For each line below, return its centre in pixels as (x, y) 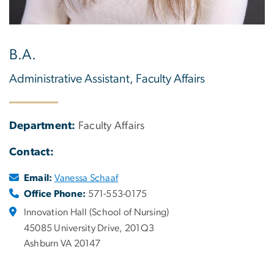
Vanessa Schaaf (86, 178)
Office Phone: (55, 194)
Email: (38, 178)
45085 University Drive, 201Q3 (89, 228)
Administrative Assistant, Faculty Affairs (107, 79)
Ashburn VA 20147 (62, 243)
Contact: (31, 152)
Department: (43, 126)
